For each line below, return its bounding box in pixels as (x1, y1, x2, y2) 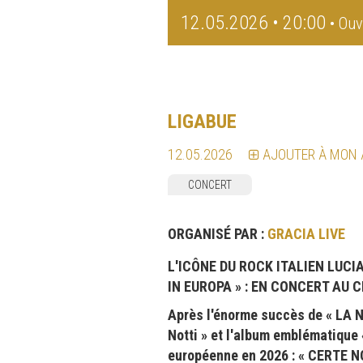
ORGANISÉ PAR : (168, 224, 267, 242)
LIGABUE (168, 109, 237, 133)
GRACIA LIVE (267, 224, 345, 242)
